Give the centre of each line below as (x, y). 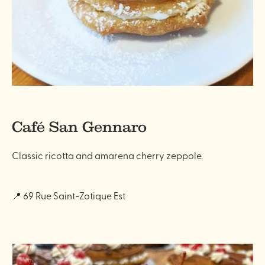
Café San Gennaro (79, 127)
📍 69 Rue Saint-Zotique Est (69, 195)
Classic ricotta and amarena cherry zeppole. (107, 155)
